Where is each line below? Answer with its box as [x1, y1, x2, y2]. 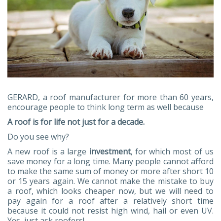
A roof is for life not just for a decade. [7, 116, 145, 127]
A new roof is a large [7, 146, 89, 157]
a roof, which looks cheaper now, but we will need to [7, 185, 214, 196]
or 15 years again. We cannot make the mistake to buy [7, 175, 214, 186]
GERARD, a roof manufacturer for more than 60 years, [7, 91, 214, 103]
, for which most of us [130, 146, 214, 157]
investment [89, 146, 131, 157]
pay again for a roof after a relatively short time [7, 195, 214, 206]
